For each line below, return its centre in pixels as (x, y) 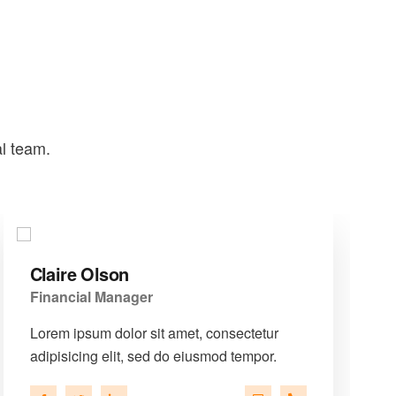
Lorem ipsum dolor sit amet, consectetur (154, 333)
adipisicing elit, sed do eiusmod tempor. (153, 356)
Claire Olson (79, 274)
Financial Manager (91, 297)
